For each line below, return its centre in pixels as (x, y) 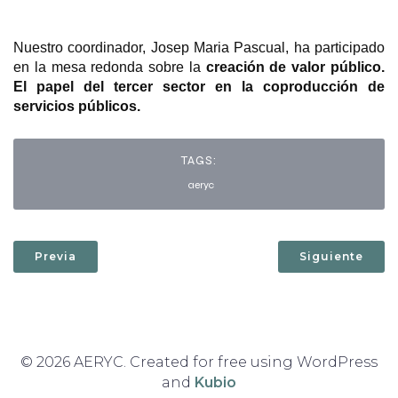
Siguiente (331, 256)
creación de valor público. (295, 67)
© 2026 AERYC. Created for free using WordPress (199, 362)
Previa (56, 256)
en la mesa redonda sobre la (110, 67)
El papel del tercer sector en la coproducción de (199, 86)
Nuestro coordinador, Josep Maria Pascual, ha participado (199, 47)
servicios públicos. (77, 106)
